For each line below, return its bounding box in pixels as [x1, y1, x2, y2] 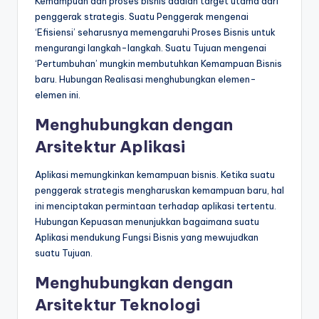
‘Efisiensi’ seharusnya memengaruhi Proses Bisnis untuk [35, 26, 276, 38]
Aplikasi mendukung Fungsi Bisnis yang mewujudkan [35, 231, 258, 244]
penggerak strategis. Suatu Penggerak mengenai [35, 11, 249, 23]
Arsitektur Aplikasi [35, 137, 185, 157]
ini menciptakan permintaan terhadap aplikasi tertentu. [35, 200, 276, 212]
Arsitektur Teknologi [35, 295, 200, 315]
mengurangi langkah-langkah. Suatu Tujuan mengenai [35, 42, 266, 54]
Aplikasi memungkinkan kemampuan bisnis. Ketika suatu [35, 169, 275, 181]
